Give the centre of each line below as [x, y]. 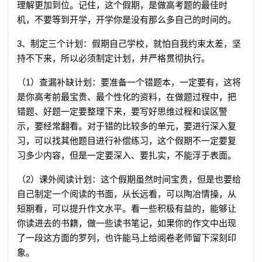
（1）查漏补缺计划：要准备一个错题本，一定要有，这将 [129, 82]
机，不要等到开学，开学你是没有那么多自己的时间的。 [127, 19]
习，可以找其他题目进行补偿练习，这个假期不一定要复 [127, 140]
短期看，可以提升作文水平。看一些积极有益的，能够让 [127, 208]
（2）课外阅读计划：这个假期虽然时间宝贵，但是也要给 [129, 179]
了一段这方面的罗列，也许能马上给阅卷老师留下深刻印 [127, 237]
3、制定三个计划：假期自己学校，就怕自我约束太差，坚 [129, 43]
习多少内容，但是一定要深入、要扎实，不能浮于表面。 [127, 155]
